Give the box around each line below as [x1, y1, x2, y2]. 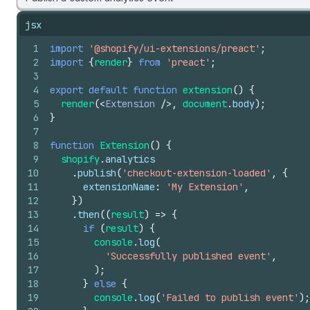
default [89, 84, 127, 96]
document [183, 98, 227, 110]
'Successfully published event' [105, 250, 271, 262]
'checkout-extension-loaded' [122, 167, 271, 179]
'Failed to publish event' [161, 291, 299, 304]
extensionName [83, 181, 155, 193]
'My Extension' [166, 181, 244, 193]
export [50, 84, 83, 96]
